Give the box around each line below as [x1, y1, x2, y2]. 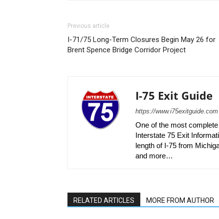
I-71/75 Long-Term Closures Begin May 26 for [67, 35, 216, 44]
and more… [135, 152, 173, 160]
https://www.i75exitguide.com [135, 108, 218, 115]
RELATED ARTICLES [73, 197, 134, 204]
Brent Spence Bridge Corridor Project [67, 45, 186, 54]
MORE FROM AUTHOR [146, 197, 214, 204]
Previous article [67, 22, 109, 29]
